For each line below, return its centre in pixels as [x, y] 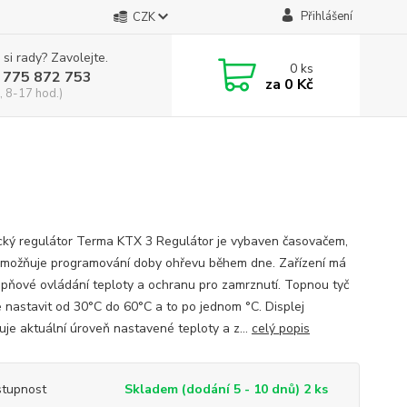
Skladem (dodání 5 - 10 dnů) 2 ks [226, 389]
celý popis [280, 328]
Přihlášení [326, 16]
